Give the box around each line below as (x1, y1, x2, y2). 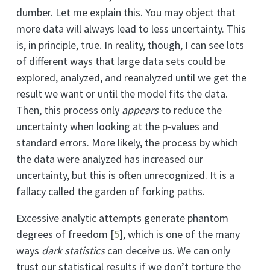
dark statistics (42, 243, 105, 257)
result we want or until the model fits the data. (16, 86, 228, 101)
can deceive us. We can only (105, 243, 230, 257)
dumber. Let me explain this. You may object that (16, 5, 236, 19)
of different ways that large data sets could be (16, 54, 225, 68)
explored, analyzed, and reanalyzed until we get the (16, 70, 246, 84)
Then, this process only (16, 102, 122, 117)
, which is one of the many (123, 227, 240, 241)
